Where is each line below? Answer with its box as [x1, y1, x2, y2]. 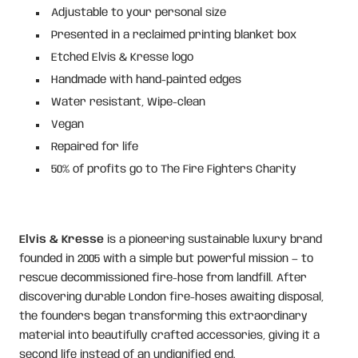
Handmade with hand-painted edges [51, 74, 241, 86]
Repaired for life [51, 141, 138, 153]
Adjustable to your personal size [51, 6, 226, 18]
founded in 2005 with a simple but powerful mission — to [19, 253, 313, 265]
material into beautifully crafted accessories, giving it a [19, 329, 320, 341]
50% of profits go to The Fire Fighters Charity [51, 163, 296, 175]
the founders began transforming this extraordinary [19, 310, 308, 322]
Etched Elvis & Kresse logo [51, 51, 193, 63]
